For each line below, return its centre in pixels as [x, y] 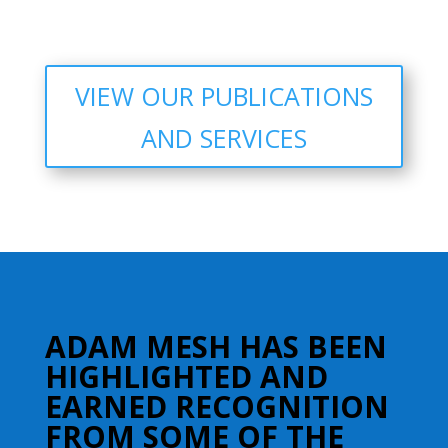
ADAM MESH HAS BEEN [215, 346]
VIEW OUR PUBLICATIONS [223, 95]
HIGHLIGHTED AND [186, 376]
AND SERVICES [223, 137]
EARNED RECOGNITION [216, 406]
